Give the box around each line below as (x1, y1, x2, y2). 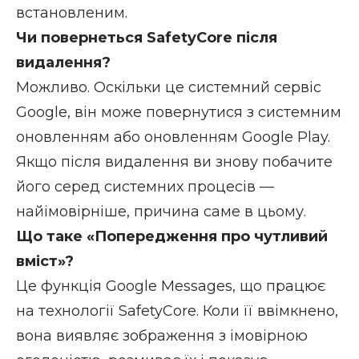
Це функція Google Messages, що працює (16, 276, 325, 295)
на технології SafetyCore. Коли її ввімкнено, (16, 301, 338, 320)
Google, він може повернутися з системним (16, 103, 341, 121)
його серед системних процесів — (16, 177, 274, 196)
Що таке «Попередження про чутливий (16, 227, 328, 245)
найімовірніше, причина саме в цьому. (16, 202, 306, 220)
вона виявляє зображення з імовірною (16, 326, 308, 345)
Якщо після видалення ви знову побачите (16, 152, 333, 171)
